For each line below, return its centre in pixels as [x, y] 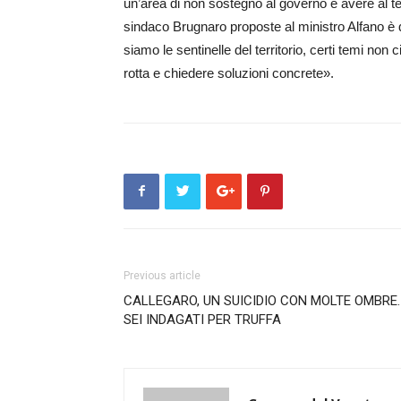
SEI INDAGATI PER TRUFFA [202, 319]
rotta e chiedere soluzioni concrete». [229, 73]
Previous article [162, 275]
